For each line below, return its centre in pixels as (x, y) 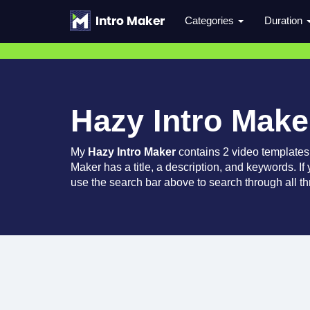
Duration (285, 20)
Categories (211, 20)
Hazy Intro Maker (132, 152)
